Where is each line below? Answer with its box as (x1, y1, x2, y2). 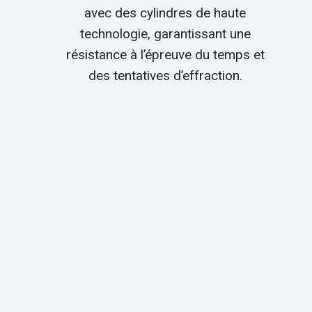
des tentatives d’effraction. (88, 68, 242, 84)
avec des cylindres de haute (84, 5, 247, 21)
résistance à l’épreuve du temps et (65, 47, 265, 63)
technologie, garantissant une (79, 26, 251, 42)
